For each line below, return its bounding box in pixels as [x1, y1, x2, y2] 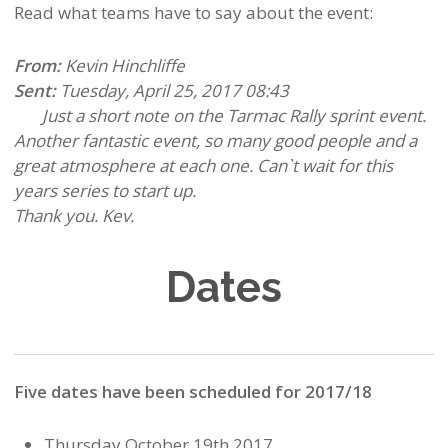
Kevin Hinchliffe [60, 54, 189, 78]
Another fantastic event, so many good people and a [13, 129, 417, 153]
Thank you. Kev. [13, 204, 134, 228]
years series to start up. [13, 179, 196, 203]
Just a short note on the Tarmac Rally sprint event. [13, 104, 426, 128]
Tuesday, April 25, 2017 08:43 [55, 79, 289, 103]
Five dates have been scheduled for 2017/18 [13, 380, 372, 404]
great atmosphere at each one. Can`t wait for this [13, 154, 393, 178]
